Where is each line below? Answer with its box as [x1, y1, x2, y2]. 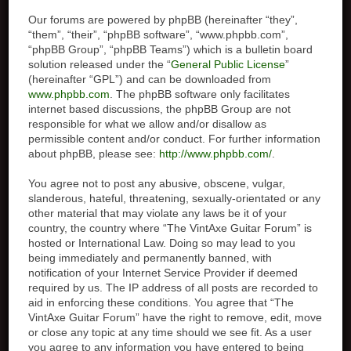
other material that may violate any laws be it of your [28, 207, 288, 219]
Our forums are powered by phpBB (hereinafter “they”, [28, 13, 299, 26]
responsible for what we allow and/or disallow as [28, 118, 267, 130]
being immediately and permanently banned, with [28, 251, 273, 264]
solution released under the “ [28, 58, 172, 71]
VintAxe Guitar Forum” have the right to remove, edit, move [28, 311, 323, 324]
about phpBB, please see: [28, 147, 160, 160]
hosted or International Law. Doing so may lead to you [28, 237, 296, 249]
